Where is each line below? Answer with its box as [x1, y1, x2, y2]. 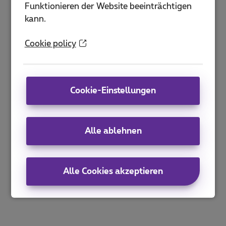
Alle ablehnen [84, 127, 142, 135]
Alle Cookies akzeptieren [63, 167, 163, 176]
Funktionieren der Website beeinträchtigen [24, 2, 192, 11]
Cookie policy [24, 39, 76, 48]
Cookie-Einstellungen [70, 86, 156, 95]
